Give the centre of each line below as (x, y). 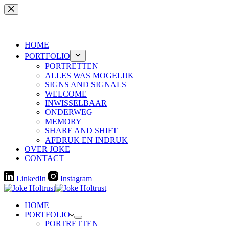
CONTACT (44, 158)
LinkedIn (31, 179)
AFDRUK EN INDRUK (86, 140)
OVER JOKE (47, 149)
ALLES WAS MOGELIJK (89, 75)
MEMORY (63, 121)
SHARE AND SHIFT (81, 131)
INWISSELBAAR (76, 103)
